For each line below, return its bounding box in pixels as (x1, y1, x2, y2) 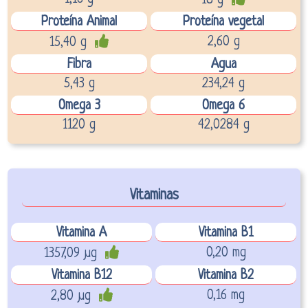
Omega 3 (58, 98, 100, 113)
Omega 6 (202, 98, 245, 113)
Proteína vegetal (183, 14, 265, 30)
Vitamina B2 (198, 268, 254, 283)
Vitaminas (129, 187, 179, 203)
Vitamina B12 (51, 268, 112, 283)
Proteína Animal (41, 14, 118, 30)
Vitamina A (56, 225, 107, 241)
